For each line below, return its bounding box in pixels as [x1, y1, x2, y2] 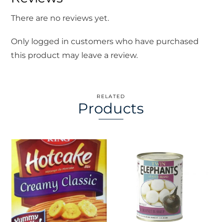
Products [78, 100, 144, 117]
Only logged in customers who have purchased [11, 37, 199, 47]
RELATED [97, 93, 125, 100]
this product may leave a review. [11, 51, 138, 60]
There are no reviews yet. [11, 13, 110, 23]
